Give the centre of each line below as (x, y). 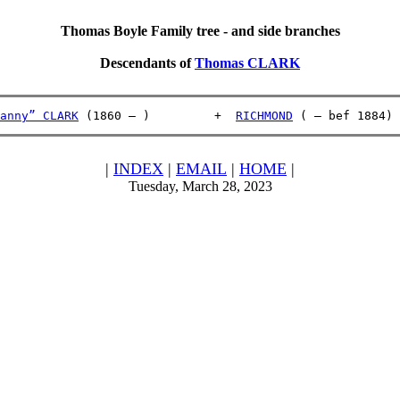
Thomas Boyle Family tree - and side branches (200, 31)
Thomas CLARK (247, 63)
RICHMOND (264, 116)
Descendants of (147, 63)
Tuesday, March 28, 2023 (200, 186)
